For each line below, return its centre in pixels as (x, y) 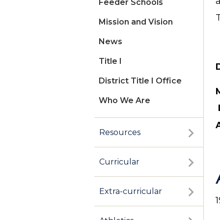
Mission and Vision (136, 22)
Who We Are (124, 101)
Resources (120, 133)
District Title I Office (140, 81)
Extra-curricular (131, 192)
